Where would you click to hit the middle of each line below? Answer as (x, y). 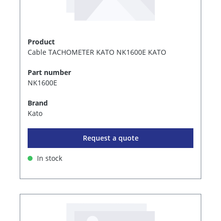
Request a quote (110, 138)
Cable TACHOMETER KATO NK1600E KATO (97, 52)
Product (41, 41)
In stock (49, 158)
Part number (49, 72)
